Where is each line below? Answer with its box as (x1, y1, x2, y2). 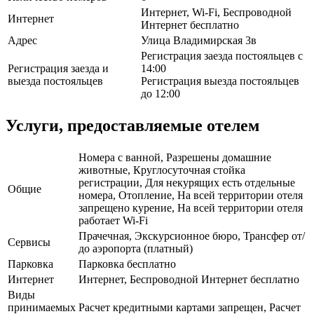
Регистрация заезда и (8, 62, 109, 75)
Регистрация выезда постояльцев (141, 75, 299, 88)
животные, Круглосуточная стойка (78, 164, 245, 177)
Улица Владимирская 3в (141, 34, 257, 47)
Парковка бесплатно (78, 258, 176, 271)
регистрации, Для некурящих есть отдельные (78, 177, 295, 189)
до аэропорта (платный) (78, 243, 193, 255)
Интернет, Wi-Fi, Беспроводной (141, 6, 292, 19)
